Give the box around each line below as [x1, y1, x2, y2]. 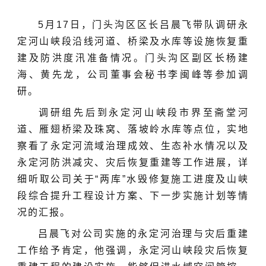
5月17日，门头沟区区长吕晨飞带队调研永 [34, 20, 249, 30]
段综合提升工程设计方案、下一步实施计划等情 [17, 191, 249, 201]
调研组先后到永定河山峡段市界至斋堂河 [34, 107, 249, 118]
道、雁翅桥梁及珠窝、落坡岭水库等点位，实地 [17, 124, 249, 134]
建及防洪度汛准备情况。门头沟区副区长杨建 [17, 53, 249, 63]
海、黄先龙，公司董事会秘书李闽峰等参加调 [17, 69, 249, 80]
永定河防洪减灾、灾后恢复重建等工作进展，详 [17, 157, 249, 167]
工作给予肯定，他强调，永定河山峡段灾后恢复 [17, 245, 249, 255]
